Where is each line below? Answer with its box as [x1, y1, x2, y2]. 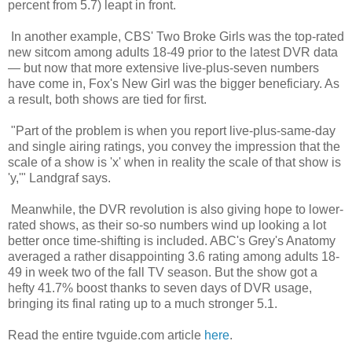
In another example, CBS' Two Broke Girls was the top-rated [8, 29, 344, 43]
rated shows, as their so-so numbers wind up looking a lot [8, 218, 326, 232]
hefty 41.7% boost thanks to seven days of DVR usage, [8, 280, 312, 295]
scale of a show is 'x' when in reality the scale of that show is [8, 155, 341, 169]
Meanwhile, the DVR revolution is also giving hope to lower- [8, 202, 343, 216]
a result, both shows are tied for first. [8, 92, 207, 106]
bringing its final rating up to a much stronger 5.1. [8, 296, 277, 310]
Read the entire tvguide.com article [8, 328, 204, 342]
